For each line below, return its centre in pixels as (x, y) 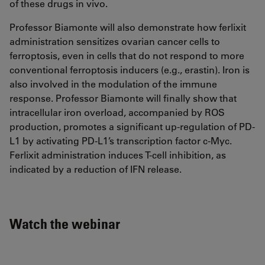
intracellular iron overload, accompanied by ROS (117, 112)
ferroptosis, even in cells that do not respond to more (127, 56)
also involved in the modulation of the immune (113, 84)
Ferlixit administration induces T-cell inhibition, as (118, 155)
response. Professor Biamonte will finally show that (123, 98)
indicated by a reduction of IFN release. (96, 169)
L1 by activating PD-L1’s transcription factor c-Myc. (121, 141)
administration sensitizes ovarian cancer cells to (115, 41)
